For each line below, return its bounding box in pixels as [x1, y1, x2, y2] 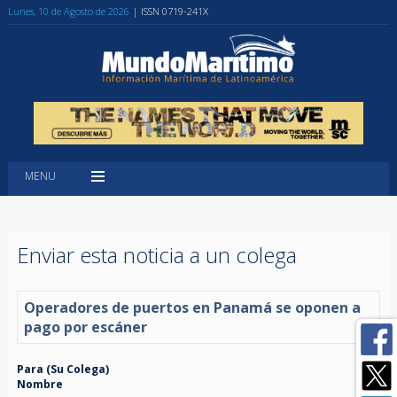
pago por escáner [23, 316, 147, 337]
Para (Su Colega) [16, 361, 109, 377]
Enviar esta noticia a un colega [16, 239, 297, 269]
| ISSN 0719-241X [132, 4, 208, 18]
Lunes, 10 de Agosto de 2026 [7, 4, 129, 18]
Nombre [16, 376, 63, 392]
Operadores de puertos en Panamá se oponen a [23, 297, 361, 317]
